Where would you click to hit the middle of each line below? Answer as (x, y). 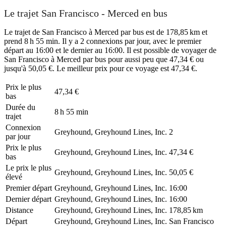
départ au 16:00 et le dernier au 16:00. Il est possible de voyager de (110, 50)
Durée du (20, 107)
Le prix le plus (29, 167)
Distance (19, 210)
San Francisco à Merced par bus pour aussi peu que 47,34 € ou (104, 59)
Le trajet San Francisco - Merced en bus (86, 13)
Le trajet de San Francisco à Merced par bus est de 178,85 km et (106, 32)
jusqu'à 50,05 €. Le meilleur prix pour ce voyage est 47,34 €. (101, 68)
